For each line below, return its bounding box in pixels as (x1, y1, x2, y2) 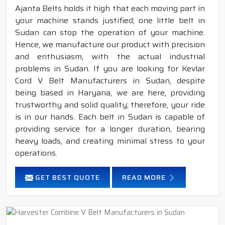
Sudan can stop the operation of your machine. (15, 26, 205, 39)
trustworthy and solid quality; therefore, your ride (15, 98, 205, 111)
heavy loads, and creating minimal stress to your (15, 134, 205, 147)
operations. (15, 146, 57, 159)
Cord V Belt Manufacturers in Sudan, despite (15, 74, 205, 87)
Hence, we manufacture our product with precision (15, 38, 205, 51)
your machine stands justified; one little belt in (15, 14, 205, 27)
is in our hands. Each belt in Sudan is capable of (15, 110, 205, 123)
